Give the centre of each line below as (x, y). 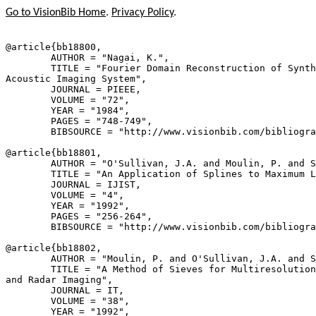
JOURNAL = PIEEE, (73, 89)
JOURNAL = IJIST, (73, 184)
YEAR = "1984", (68, 110)
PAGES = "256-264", (79, 216)
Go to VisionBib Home (56, 13)
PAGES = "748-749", (79, 121)
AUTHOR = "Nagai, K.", (87, 57)
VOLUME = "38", (68, 301)
